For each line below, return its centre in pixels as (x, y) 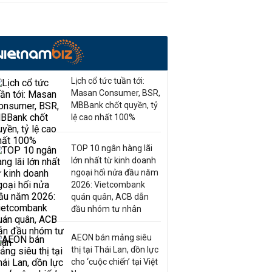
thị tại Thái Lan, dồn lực (115, 250)
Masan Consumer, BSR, (116, 93)
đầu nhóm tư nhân (106, 209)
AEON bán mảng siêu (111, 237)
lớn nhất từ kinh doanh (114, 160)
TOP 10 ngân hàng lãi (112, 148)
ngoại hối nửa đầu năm (115, 172)
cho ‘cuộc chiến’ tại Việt (114, 262)
